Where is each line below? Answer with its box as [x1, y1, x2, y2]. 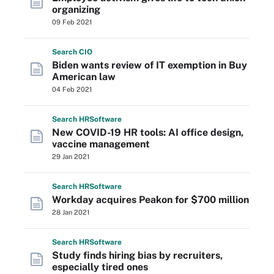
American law [52, 71, 116, 83]
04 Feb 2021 [52, 86, 92, 93]
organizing [52, 4, 100, 15]
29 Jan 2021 [52, 153, 89, 160]
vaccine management [52, 138, 150, 150]
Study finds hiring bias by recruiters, [52, 250, 223, 261]
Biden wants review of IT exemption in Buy [52, 59, 247, 71]
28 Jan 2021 [52, 209, 89, 216]
